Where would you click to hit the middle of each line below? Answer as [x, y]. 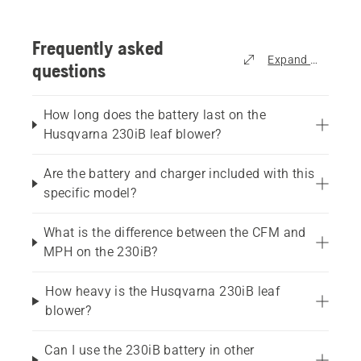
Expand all [295, 59]
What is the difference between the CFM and [174, 232]
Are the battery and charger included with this [179, 173]
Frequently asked [98, 48]
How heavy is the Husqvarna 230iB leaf [163, 291]
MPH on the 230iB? [100, 251]
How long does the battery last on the [155, 114]
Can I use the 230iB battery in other [149, 350]
